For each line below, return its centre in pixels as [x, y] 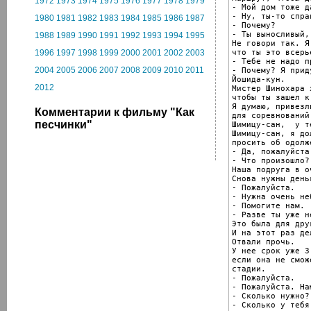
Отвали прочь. [263, 242]
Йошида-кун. [259, 79]
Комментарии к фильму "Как [115, 112]
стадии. [249, 269]
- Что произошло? [271, 160]
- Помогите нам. [268, 205]
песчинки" [64, 125]
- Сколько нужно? [271, 296]
